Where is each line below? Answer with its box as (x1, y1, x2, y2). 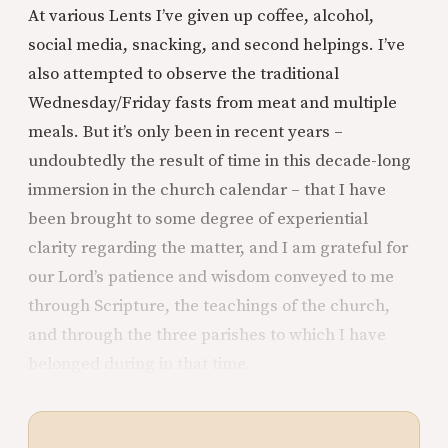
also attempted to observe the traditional (28, 62, 339, 85)
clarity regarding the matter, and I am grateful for (28, 236, 408, 259)
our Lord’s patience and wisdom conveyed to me (28, 265, 394, 288)
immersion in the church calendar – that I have (28, 178, 386, 201)
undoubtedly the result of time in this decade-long (28, 149, 411, 172)
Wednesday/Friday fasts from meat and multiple (28, 91, 397, 114)
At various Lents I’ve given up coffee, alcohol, (28, 4, 374, 27)
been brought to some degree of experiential (28, 207, 368, 230)
